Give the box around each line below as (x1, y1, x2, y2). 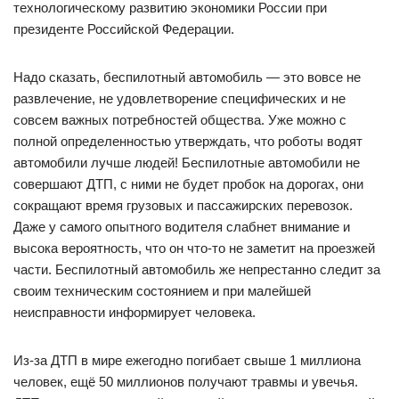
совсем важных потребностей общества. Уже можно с (13, 112, 346, 127)
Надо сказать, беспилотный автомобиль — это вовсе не (13, 69, 361, 85)
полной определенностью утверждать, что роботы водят (13, 134, 362, 149)
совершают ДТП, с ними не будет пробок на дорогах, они (13, 176, 363, 191)
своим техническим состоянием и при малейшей (13, 283, 311, 298)
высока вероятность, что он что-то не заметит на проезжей (13, 240, 375, 256)
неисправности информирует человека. (13, 305, 256, 320)
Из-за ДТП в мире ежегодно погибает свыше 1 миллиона (13, 353, 361, 368)
